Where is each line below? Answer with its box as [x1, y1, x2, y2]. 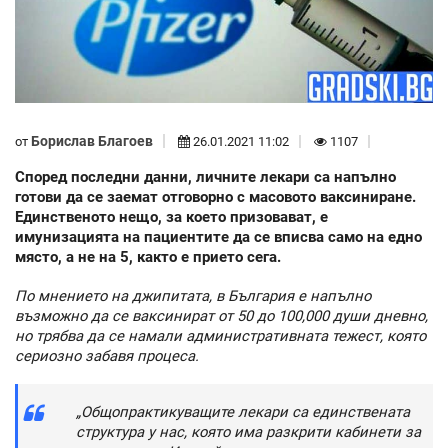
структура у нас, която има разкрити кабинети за [76, 423, 421, 442]
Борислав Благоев [31, 132, 153, 149]
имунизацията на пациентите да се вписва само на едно [15, 228, 422, 247]
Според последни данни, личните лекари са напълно [15, 168, 396, 187]
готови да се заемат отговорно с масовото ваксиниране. [15, 188, 416, 207]
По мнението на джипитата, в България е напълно [15, 286, 371, 305]
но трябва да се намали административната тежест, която [15, 326, 426, 345]
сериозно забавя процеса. [15, 346, 199, 365]
